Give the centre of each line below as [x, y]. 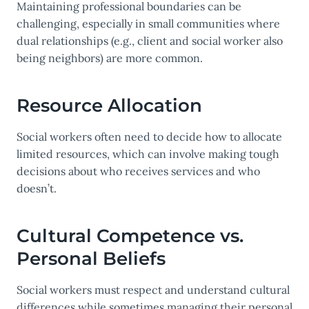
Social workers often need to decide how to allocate [149, 137]
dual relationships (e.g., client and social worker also [150, 41]
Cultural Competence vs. [130, 236]
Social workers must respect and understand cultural [153, 290]
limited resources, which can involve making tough [148, 154]
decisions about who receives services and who [138, 171]
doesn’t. [37, 189]
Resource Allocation [109, 106]
